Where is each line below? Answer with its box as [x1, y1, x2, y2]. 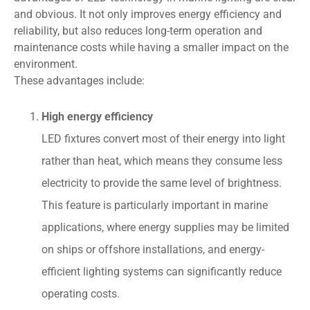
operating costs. [42, 286, 120, 300]
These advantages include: [14, 73, 145, 87]
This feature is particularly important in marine [42, 198, 268, 212]
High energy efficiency [42, 109, 153, 123]
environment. [14, 57, 77, 71]
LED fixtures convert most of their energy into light [42, 131, 285, 145]
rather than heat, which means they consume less [42, 154, 282, 167]
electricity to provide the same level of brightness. [42, 176, 282, 190]
